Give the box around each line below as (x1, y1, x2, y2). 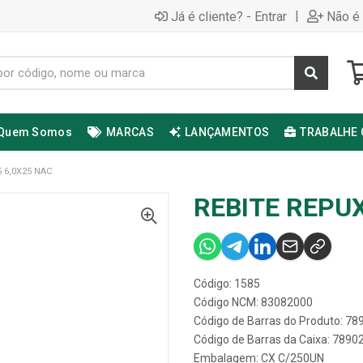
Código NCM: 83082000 (194, 296, 313, 309)
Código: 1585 (194, 277, 260, 290)
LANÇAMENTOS (185, 126, 270, 139)
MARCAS (106, 126, 154, 139)
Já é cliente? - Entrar (171, 8, 287, 24)
